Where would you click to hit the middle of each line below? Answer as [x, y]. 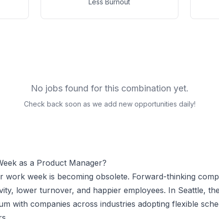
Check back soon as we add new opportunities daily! [109, 104]
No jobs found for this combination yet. [109, 88]
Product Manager [69, 163]
